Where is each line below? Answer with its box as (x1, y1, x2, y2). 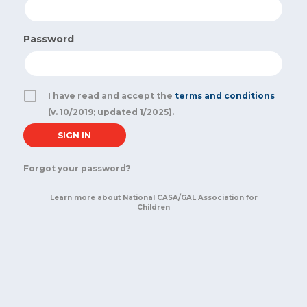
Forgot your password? (23, 163, 131, 173)
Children (137, 203, 170, 212)
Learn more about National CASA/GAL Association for (49, 193, 258, 202)
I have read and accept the (47, 90, 175, 101)
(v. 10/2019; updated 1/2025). (47, 107, 174, 117)
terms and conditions (174, 90, 275, 101)
